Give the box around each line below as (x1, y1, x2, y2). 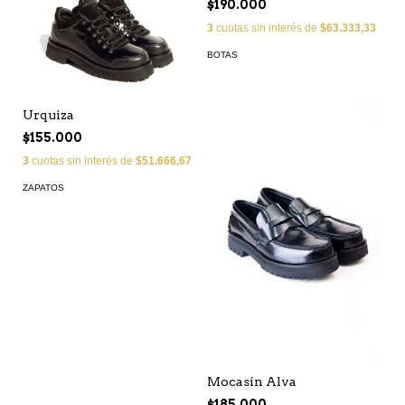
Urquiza (23, 108, 74, 123)
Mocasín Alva (207, 374, 297, 390)
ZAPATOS (23, 183, 64, 193)
